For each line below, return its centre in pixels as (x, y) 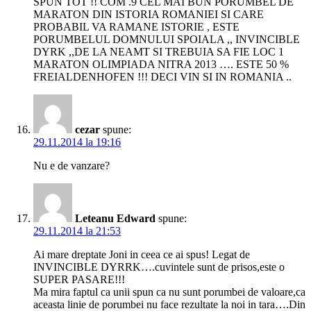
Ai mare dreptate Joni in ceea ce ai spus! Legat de (142, 255)
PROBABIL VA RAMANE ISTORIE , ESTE (136, 27)
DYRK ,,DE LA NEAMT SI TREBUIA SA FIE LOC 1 (159, 52)
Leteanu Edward (115, 219)
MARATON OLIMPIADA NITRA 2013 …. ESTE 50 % (161, 65)
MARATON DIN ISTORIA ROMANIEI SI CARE (149, 15)
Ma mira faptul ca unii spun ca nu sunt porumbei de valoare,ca (169, 292)
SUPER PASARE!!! (79, 280)
